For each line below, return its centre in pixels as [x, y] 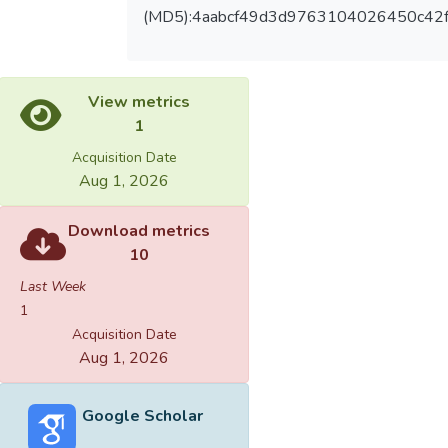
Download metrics [139, 230]
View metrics [139, 101]
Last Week [53, 286]
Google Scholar [142, 415]
